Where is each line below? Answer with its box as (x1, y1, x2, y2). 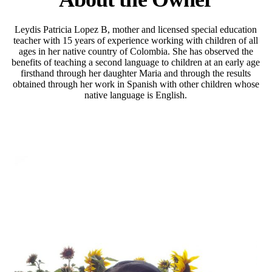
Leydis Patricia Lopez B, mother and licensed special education (15, 24, 257, 35)
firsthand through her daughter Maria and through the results (21, 67, 251, 78)
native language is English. (84, 89, 188, 100)
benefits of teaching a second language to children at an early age (12, 56, 260, 67)
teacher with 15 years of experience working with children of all (13, 35, 259, 46)
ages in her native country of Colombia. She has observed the (18, 46, 253, 56)
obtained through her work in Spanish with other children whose (12, 78, 259, 89)
